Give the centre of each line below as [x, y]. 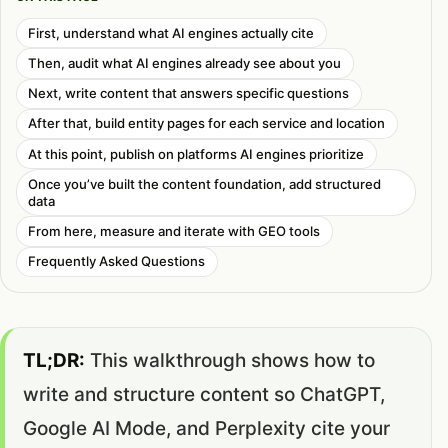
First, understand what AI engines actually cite [171, 32]
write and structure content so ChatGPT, [204, 394]
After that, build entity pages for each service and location [207, 123]
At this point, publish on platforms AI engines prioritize [196, 153]
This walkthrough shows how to [230, 360]
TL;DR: [54, 360]
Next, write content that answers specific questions [189, 93]
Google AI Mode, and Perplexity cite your [207, 428]
